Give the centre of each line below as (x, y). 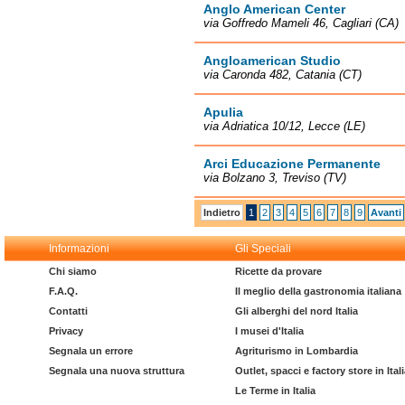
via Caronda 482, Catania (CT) (283, 75)
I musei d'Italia (269, 331)
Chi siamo (73, 271)
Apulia (223, 112)
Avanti (386, 212)
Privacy (66, 331)
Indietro (222, 212)
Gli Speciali (263, 249)
